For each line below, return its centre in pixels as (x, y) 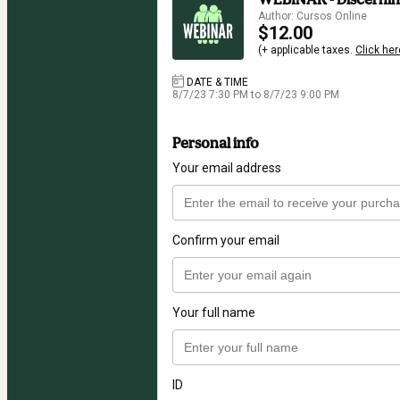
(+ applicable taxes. (307, 50)
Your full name (214, 313)
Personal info (216, 143)
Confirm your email (226, 241)
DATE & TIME (217, 82)
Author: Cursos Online (312, 16)
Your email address (227, 168)
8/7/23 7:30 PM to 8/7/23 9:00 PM (256, 94)
